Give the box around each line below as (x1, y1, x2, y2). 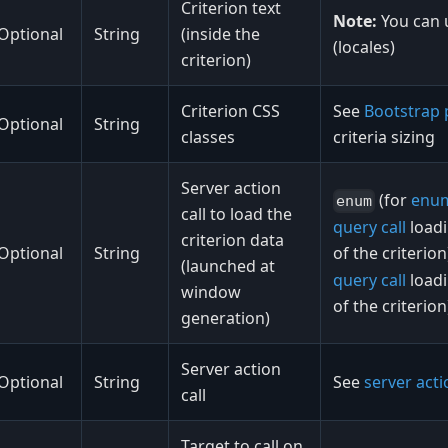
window (181, 280, 241, 303)
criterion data (181, 228, 284, 251)
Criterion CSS (181, 99, 280, 122)
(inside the (181, 22, 260, 45)
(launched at (181, 254, 275, 277)
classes (181, 125, 235, 148)
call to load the (181, 202, 292, 225)
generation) (181, 306, 270, 329)
